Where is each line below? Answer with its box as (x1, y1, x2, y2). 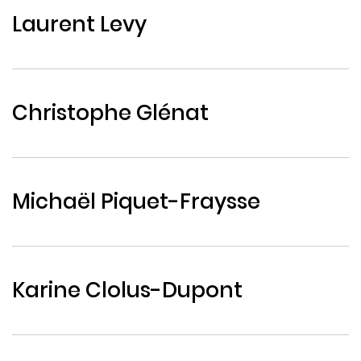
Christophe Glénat (12, 98, 209, 127)
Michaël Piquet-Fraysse (12, 187, 260, 216)
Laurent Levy (12, 10, 147, 39)
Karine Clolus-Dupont (12, 276, 243, 305)
